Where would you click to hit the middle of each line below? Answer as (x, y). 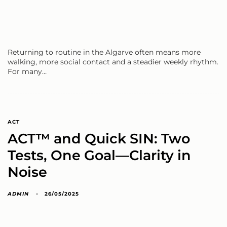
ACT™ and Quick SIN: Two (99, 138)
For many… (27, 72)
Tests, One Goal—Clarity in (99, 155)
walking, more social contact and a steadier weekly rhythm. (113, 62)
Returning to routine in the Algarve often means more (104, 52)
